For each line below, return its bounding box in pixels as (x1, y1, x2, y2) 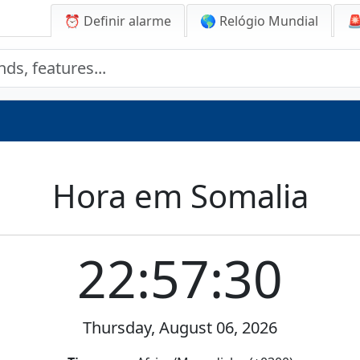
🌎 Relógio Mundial (200, 12, 318, 30)
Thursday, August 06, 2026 (83, 317, 277, 338)
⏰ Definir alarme (64, 12, 171, 30)
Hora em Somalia (51, 174, 309, 218)
